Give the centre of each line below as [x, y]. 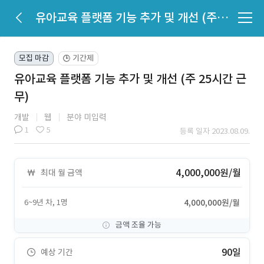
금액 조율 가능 [138, 225]
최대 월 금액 [62, 173]
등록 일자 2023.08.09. [215, 131]
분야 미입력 [87, 117]
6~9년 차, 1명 [46, 202]
